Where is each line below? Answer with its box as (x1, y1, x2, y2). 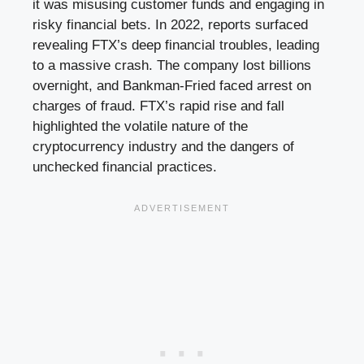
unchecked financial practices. (32, 159, 217, 175)
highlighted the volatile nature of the (32, 119, 248, 135)
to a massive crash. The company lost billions (32, 58, 311, 74)
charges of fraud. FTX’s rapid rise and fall (32, 98, 284, 115)
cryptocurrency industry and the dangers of (32, 139, 294, 155)
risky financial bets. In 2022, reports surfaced (32, 17, 308, 33)
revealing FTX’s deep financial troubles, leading (32, 37, 319, 54)
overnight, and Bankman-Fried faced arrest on (32, 78, 311, 94)
